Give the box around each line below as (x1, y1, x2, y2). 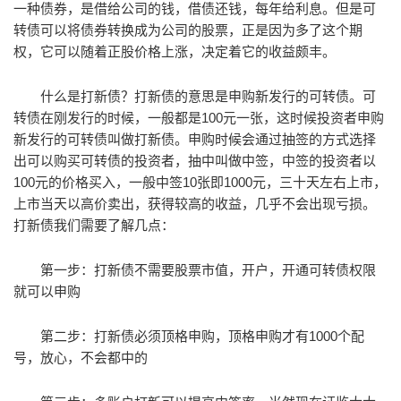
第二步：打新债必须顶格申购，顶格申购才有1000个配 (40, 328, 364, 344)
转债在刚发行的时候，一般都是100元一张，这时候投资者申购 (13, 110, 384, 125)
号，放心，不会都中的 (13, 350, 148, 365)
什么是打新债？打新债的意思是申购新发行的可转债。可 (40, 89, 376, 104)
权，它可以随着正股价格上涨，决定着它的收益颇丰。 (13, 44, 336, 59)
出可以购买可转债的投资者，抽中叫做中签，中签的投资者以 (13, 153, 376, 168)
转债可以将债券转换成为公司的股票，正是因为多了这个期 (13, 22, 363, 38)
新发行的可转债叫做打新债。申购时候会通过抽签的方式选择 (13, 132, 376, 147)
